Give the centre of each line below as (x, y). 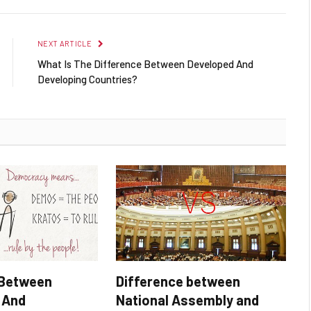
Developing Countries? (87, 79)
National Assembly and (187, 300)
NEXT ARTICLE (66, 44)
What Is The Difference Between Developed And (145, 64)
